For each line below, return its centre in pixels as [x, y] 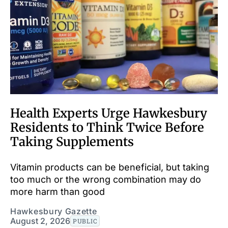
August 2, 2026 [40, 221]
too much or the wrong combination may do [106, 179]
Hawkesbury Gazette [54, 211]
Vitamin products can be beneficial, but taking [110, 167]
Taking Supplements [72, 141]
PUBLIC [85, 221]
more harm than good [58, 191]
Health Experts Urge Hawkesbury [109, 113]
